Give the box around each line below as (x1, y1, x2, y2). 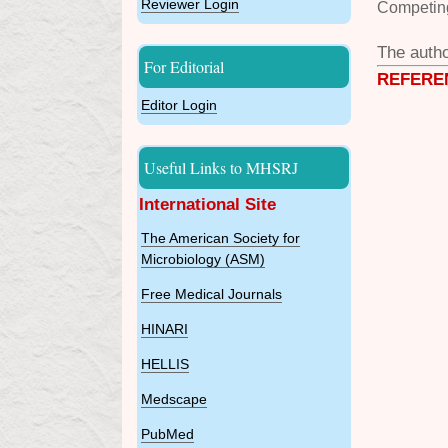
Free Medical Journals (141, 286, 282, 303)
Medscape (141, 391, 207, 408)
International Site (139, 195, 276, 215)
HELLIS (141, 356, 189, 373)
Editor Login (141, 97, 217, 114)
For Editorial (144, 56, 224, 78)
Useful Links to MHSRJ (144, 157, 298, 179)
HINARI (141, 321, 188, 338)
